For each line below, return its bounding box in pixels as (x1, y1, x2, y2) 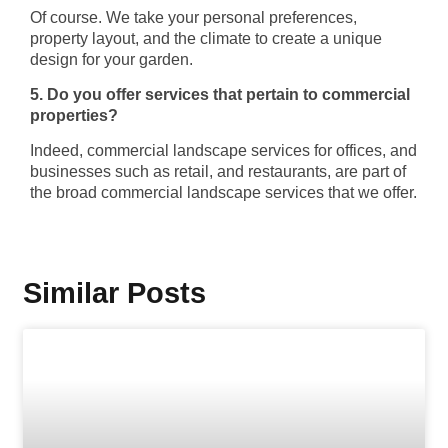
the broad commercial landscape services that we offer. (30, 184, 417, 202)
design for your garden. (30, 50, 193, 68)
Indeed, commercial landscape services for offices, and (30, 142, 417, 160)
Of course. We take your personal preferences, (30, 8, 357, 26)
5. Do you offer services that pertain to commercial (30, 85, 410, 103)
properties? (30, 106, 126, 124)
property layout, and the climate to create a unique (30, 29, 382, 47)
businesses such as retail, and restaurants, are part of (30, 163, 406, 181)
